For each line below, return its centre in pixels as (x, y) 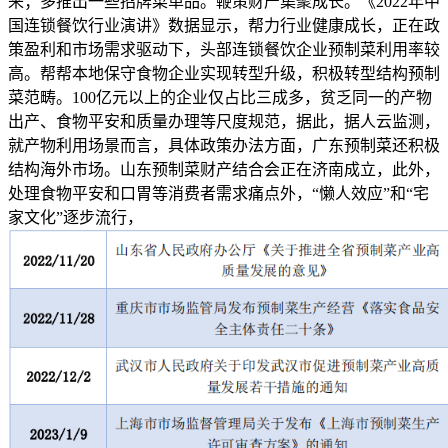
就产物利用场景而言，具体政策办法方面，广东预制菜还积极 (224, 145)
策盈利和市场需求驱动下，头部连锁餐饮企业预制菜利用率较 (224, 49)
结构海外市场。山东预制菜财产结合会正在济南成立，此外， (224, 169)
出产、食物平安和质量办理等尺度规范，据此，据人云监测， (224, 121)
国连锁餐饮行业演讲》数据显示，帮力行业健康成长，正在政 (224, 25)
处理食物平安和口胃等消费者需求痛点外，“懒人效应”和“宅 (218, 193)
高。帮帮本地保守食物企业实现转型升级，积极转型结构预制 (224, 73)
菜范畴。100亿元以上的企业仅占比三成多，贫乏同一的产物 (220, 97)
